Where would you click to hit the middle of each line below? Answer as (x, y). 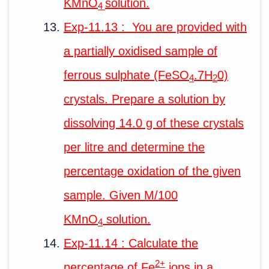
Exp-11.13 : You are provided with (155, 27)
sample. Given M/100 (121, 195)
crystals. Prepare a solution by (144, 99)
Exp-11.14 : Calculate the (131, 243)
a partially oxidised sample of (141, 51)
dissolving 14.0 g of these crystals (154, 123)
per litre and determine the (134, 147)
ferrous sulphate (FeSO (126, 75)
